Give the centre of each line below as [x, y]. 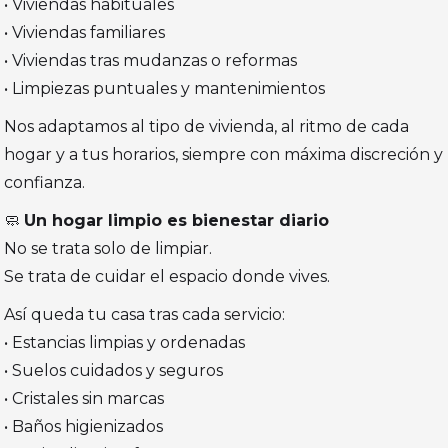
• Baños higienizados [84, 427]
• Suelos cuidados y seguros [114, 371]
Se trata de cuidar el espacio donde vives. [167, 277]
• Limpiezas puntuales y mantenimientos [165, 89]
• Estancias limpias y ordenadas [125, 343]
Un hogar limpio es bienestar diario [177, 221]
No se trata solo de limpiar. [108, 249]
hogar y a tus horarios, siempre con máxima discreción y [224, 155]
